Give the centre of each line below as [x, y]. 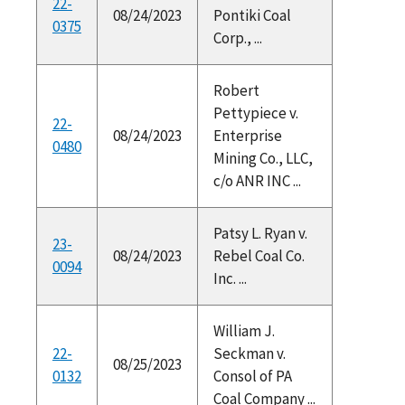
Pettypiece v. [255, 113]
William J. [244, 330]
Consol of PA [252, 376]
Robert [236, 90]
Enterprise [247, 135]
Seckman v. [249, 353]
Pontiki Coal [252, 15]
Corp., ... [237, 38]
